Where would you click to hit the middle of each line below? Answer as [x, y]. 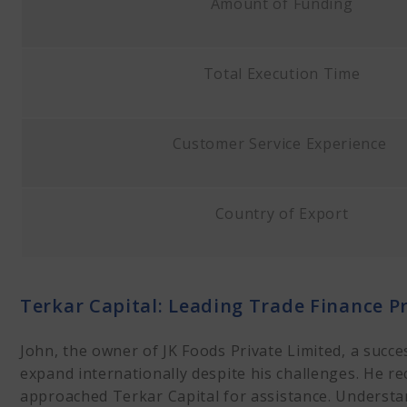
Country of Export [282, 213]
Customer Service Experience [282, 144]
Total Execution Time [282, 74]
